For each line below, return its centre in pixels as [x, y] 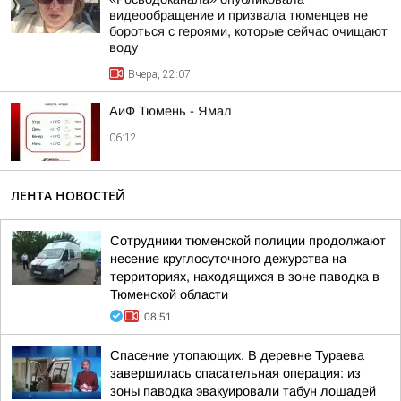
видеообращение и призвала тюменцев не [239, 15]
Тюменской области [169, 294]
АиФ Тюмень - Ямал [171, 111]
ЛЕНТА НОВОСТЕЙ [68, 196]
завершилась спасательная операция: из [235, 373]
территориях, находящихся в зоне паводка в [245, 277]
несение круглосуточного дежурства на [228, 259]
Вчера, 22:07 [159, 74]
